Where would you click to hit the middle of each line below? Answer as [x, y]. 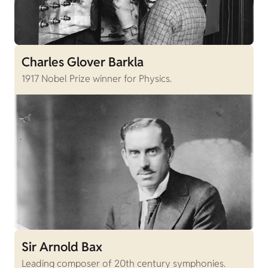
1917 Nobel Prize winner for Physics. [97, 79]
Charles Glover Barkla [83, 62]
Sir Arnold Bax [62, 246]
